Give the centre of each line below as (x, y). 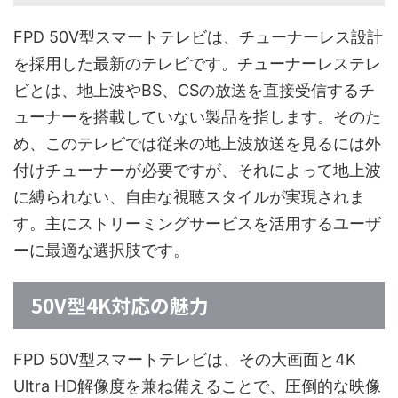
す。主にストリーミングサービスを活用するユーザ (197, 224)
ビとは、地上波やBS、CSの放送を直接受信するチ (194, 91)
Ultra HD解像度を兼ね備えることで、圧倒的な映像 (197, 386)
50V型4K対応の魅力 (120, 305)
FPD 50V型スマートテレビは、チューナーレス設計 (198, 37)
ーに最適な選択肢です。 (101, 251)
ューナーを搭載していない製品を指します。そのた (197, 117)
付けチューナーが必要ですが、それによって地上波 (197, 171)
